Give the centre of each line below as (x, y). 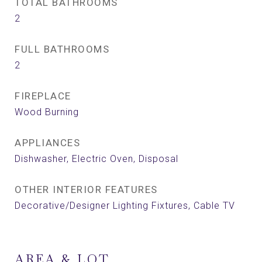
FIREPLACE (43, 96)
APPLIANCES (47, 143)
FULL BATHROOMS (62, 49)
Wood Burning (47, 112)
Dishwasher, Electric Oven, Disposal (96, 159)
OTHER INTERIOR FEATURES (86, 189)
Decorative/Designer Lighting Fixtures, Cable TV (125, 206)
